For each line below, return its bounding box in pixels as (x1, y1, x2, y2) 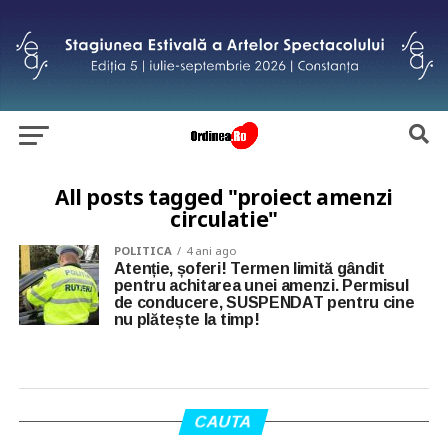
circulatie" (170, 204, 278, 233)
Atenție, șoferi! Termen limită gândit (113, 259, 385, 277)
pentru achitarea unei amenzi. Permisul (113, 276, 409, 294)
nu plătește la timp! (113, 310, 260, 328)
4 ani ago (185, 242, 237, 258)
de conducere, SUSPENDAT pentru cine (113, 293, 415, 311)
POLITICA (113, 242, 172, 258)
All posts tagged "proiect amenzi (55, 182, 393, 211)
